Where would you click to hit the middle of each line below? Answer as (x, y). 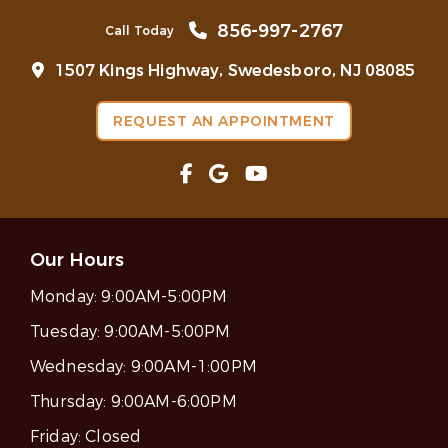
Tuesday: (67, 332)
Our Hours (77, 260)
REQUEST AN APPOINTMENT (224, 122)
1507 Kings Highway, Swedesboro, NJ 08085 (235, 71)
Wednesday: (80, 367)
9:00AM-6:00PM (173, 402)
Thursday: (70, 402)
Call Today (139, 30)
